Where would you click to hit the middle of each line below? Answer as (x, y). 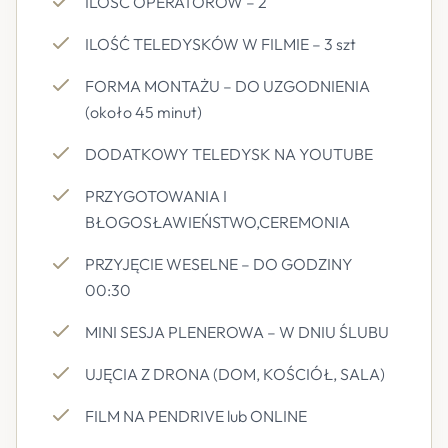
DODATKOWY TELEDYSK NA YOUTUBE (229, 154)
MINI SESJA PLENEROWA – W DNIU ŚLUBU (237, 332)
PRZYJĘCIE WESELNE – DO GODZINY (219, 264)
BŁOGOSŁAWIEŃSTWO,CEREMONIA (217, 222)
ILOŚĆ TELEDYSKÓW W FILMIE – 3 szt (220, 44)
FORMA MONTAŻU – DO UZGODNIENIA (227, 86)
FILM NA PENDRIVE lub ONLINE (196, 416)
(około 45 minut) (143, 112)
